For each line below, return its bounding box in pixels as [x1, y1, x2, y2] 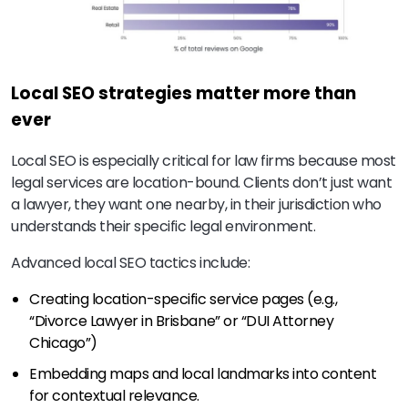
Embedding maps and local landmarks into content [29, 362, 377, 384]
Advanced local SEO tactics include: [11, 251, 250, 273]
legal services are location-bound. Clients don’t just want [11, 171, 393, 193]
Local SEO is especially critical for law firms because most [11, 149, 396, 171]
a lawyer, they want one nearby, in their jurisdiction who [11, 193, 382, 215]
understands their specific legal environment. [11, 215, 316, 237]
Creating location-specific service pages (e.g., [29, 288, 338, 310]
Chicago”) [29, 331, 97, 353]
